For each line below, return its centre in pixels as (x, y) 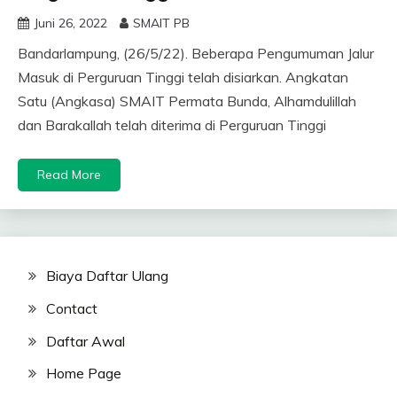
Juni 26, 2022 (70, 23)
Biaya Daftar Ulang (107, 276)
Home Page (84, 374)
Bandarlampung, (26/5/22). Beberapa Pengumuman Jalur (196, 54)
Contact (72, 308)
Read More (69, 175)
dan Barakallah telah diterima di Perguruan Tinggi (172, 125)
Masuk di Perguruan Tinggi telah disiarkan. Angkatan (183, 78)
